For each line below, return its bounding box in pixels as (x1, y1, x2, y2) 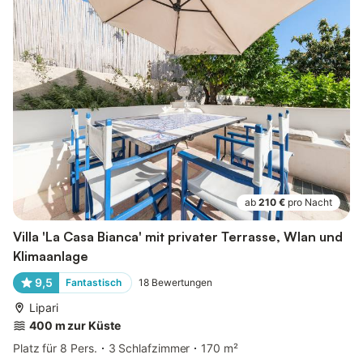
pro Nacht (288, 196, 332, 209)
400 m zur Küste (29, 318, 121, 333)
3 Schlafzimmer (108, 341, 190, 356)
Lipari (29, 301, 58, 315)
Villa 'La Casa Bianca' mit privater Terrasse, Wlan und (13, 228, 343, 246)
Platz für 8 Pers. (13, 341, 97, 356)
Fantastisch (65, 276, 122, 289)
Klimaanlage (13, 248, 88, 265)
